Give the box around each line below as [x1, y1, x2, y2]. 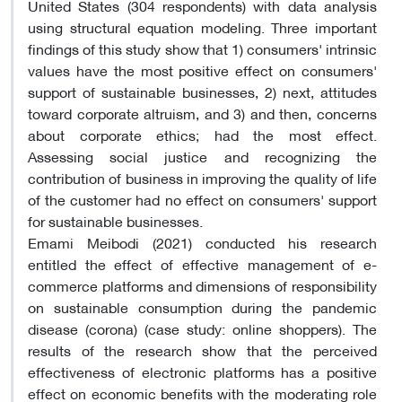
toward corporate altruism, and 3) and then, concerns [28, 99, 377, 126]
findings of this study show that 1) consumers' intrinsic [28, 34, 377, 61]
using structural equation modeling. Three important [28, 13, 377, 39]
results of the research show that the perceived [28, 336, 377, 363]
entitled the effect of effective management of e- [28, 249, 377, 276]
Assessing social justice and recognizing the [28, 142, 377, 169]
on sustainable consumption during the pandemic [28, 293, 377, 319]
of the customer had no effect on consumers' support [28, 185, 377, 212]
